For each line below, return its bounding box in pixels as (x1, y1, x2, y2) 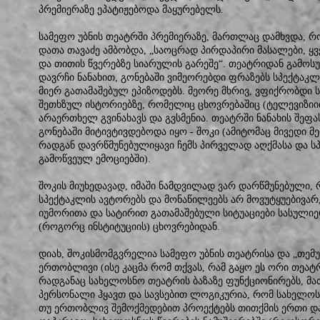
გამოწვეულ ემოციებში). (39, 154, 151, 164)
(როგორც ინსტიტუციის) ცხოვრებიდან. (39, 221, 220, 232)
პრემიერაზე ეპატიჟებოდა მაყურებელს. (39, 4, 224, 15)
